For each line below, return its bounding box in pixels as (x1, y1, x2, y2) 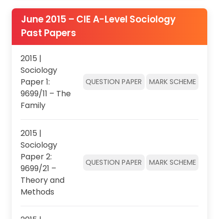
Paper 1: (20, 76, 50, 88)
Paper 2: (20, 151, 52, 162)
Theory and (20, 174, 65, 186)
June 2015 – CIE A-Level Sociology (21, 13, 175, 26)
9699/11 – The (20, 88, 71, 99)
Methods (20, 186, 54, 197)
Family (20, 99, 45, 111)
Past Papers (21, 26, 76, 40)
